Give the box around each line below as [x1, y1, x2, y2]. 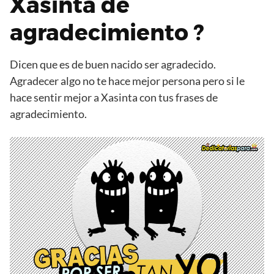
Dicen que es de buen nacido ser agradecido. [10, 57, 216, 71]
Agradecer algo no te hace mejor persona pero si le [10, 73, 245, 87]
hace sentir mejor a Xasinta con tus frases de [10, 90, 218, 104]
